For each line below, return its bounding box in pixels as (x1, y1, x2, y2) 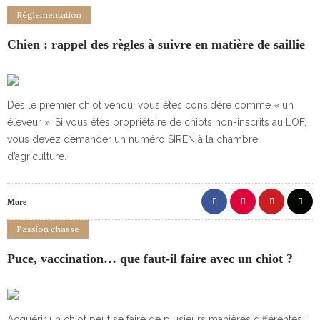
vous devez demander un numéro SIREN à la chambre (7, 134, 258, 145)
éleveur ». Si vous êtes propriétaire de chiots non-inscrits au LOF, (7, 116, 306, 128)
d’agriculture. (7, 151, 66, 162)
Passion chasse (16, 224, 79, 234)
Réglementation (16, 9, 81, 20)
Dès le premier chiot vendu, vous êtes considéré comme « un (7, 99, 294, 111)
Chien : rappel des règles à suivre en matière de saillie (7, 37, 305, 51)
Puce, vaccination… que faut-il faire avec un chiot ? (7, 251, 293, 266)
